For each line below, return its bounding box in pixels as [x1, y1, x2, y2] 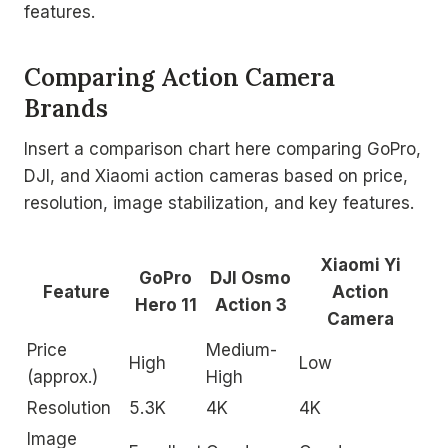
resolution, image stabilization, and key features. [24, 193, 414, 213]
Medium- [206, 340, 277, 360]
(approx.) [27, 367, 98, 387]
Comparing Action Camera [24, 62, 335, 93]
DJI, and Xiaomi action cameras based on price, [24, 166, 408, 186]
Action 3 [214, 295, 287, 315]
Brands [24, 93, 108, 124]
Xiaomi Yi [319, 255, 401, 275]
